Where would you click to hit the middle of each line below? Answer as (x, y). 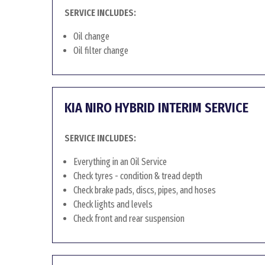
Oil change (91, 36)
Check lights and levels (113, 204)
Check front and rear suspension (129, 219)
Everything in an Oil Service (120, 162)
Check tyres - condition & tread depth (138, 176)
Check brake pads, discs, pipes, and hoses (145, 190)
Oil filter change (101, 51)
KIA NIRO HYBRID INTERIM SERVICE (156, 108)
